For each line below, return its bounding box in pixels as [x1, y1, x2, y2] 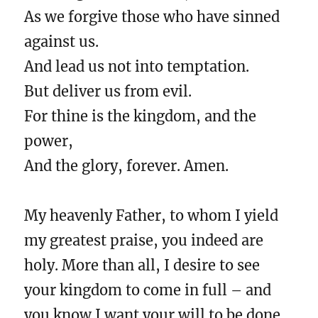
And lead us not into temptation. [24, 57, 250, 75]
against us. [24, 33, 99, 50]
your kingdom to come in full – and [24, 281, 272, 299]
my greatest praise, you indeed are [24, 231, 264, 249]
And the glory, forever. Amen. [24, 157, 229, 175]
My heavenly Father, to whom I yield [24, 207, 279, 224]
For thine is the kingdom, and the [24, 107, 257, 125]
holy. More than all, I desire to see [24, 256, 261, 274]
